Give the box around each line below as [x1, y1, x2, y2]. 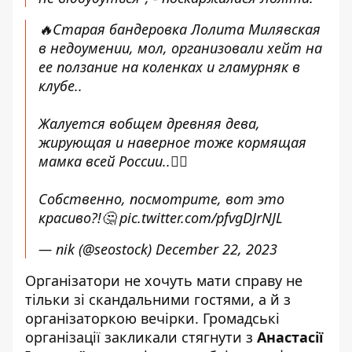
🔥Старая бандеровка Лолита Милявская [38, 20, 321, 38]
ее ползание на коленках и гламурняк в [38, 57, 300, 76]
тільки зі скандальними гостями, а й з [25, 290, 291, 309]
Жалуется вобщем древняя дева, [38, 114, 260, 133]
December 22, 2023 [156, 240, 277, 258]
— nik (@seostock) [38, 240, 156, 258]
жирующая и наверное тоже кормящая [38, 133, 306, 152]
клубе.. [38, 76, 82, 95]
